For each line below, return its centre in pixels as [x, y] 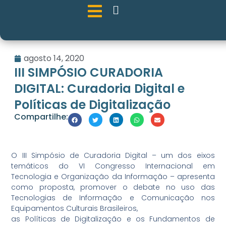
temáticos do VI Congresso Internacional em [113, 166]
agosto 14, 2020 [54, 59]
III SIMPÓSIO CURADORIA [88, 73]
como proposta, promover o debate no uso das [113, 187]
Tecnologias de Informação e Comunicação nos [113, 197]
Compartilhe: [41, 117]
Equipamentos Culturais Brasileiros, [75, 208]
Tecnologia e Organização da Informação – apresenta [113, 176]
